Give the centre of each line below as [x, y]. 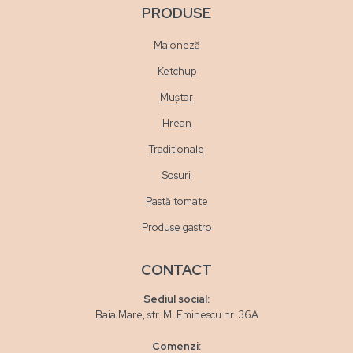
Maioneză [176, 45]
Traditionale [176, 149]
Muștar [176, 97]
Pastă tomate [176, 201]
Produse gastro [176, 227]
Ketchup [176, 71]
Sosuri [176, 175]
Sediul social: [176, 299]
